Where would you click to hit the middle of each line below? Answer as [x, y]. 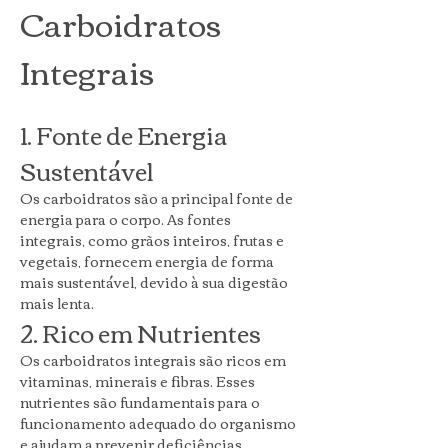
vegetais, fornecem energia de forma [148, 261]
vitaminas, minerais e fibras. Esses [139, 381]
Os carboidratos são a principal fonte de [158, 198]
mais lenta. [57, 303]
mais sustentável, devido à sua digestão [155, 282]
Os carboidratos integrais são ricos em [154, 360]
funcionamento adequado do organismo [159, 423]
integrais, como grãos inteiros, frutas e [153, 240]
